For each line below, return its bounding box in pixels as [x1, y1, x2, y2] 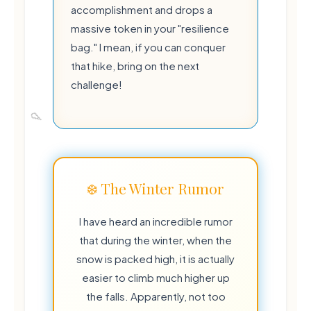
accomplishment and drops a [71, 2, 212, 16]
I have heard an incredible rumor [78, 214, 233, 228]
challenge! [71, 77, 122, 91]
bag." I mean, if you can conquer [71, 40, 226, 53]
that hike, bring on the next [71, 58, 199, 72]
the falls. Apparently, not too [85, 289, 226, 303]
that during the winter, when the [79, 233, 232, 246]
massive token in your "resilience [71, 21, 229, 35]
